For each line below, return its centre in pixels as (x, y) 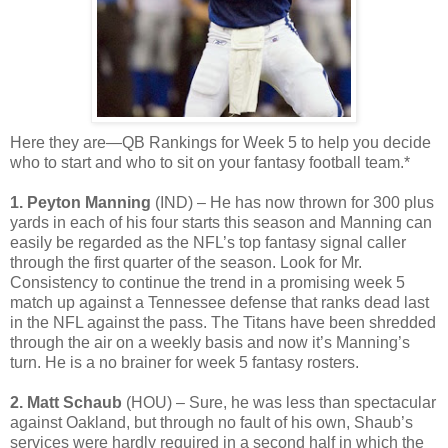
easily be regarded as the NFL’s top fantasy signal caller (208, 242)
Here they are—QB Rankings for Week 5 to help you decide (220, 142)
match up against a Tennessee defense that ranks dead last (219, 302)
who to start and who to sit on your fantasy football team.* (210, 162)
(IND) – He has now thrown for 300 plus (292, 202)
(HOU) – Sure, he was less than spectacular (279, 402)
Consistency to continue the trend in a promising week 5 (207, 282)
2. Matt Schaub (66, 402)
